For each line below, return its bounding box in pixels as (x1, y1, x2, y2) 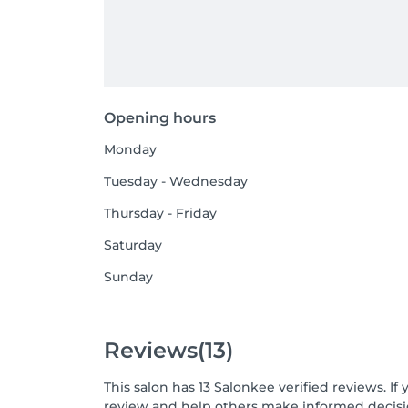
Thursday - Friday (104, 205, 217, 221)
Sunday (104, 269, 153, 285)
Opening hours (104, 109, 216, 127)
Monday (104, 141, 157, 158)
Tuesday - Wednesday (104, 173, 248, 189)
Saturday (104, 237, 162, 253)
